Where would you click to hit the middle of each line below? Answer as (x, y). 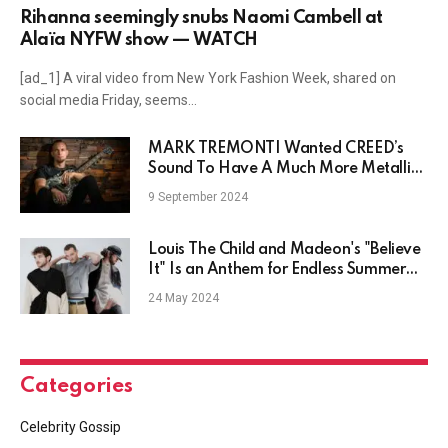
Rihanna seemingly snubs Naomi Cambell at (201, 18)
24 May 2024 (183, 298)
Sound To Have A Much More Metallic (283, 169)
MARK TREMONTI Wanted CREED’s (276, 149)
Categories (76, 387)
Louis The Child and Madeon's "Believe (284, 250)
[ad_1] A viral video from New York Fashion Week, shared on (208, 78)
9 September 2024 (198, 197)
